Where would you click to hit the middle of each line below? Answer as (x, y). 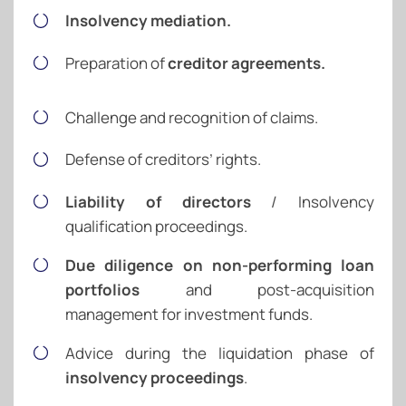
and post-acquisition (257, 289)
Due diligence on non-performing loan (220, 265)
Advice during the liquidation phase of (220, 353)
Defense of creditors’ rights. (163, 159)
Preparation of (116, 63)
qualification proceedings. (156, 226)
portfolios (102, 289)
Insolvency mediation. (148, 21)
